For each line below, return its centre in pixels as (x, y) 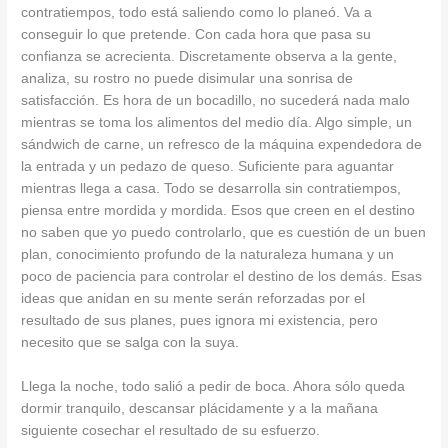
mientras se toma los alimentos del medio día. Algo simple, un (217, 123)
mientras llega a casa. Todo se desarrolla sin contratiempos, (211, 189)
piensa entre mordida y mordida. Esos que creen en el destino (218, 211)
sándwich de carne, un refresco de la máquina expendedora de (222, 145)
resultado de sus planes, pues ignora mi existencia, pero (200, 321)
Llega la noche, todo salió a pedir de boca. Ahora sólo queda (213, 387)
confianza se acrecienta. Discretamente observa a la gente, (209, 57)
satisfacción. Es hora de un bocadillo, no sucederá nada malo (216, 101)
